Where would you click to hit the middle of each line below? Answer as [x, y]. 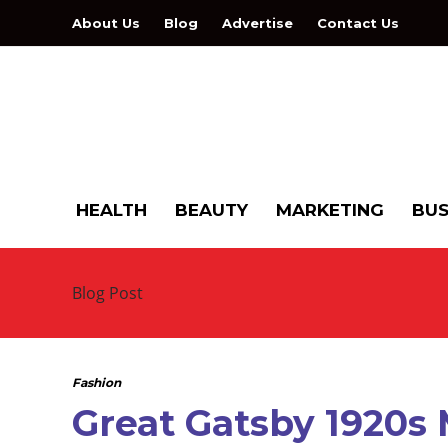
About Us [106, 23]
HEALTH [111, 210]
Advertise [257, 23]
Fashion [96, 382]
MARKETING [330, 210]
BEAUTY [211, 210]
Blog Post [107, 293]
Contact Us [358, 23]
